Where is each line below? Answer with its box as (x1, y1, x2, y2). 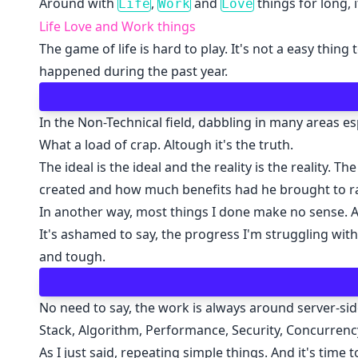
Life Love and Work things (38, 18, 196, 35)
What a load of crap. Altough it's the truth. (38, 136, 293, 153)
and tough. (38, 248, 105, 265)
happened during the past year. (38, 62, 228, 80)
